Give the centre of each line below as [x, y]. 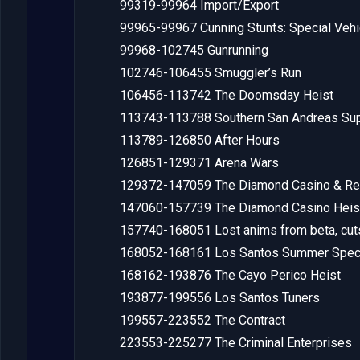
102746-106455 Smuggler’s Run [211, 72]
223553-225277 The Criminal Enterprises [236, 342]
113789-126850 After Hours [200, 140]
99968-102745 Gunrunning [194, 50]
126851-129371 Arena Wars [199, 162]
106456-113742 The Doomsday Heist [227, 95]
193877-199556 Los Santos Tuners [220, 297]
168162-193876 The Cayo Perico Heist [230, 275]
